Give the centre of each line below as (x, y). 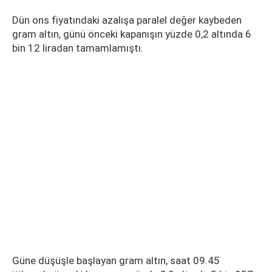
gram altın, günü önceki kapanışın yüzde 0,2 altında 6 (132, 34)
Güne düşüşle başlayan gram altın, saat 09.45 (116, 260)
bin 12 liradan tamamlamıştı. (78, 48)
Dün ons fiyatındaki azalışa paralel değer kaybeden (127, 20)
